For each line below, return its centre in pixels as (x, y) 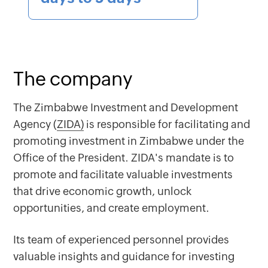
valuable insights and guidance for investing (124, 256)
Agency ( (35, 124)
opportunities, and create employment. (112, 208)
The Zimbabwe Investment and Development (126, 107)
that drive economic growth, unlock (103, 191)
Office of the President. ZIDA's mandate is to (124, 158)
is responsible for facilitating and (167, 124)
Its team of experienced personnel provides (121, 240)
